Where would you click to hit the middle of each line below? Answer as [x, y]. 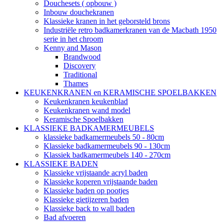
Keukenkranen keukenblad [86, 101]
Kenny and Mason [73, 48]
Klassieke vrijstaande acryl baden [96, 172]
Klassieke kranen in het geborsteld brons [107, 21]
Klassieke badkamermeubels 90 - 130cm [107, 146]
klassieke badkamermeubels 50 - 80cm [104, 137]
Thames [76, 83]
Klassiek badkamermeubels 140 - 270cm [107, 155]
